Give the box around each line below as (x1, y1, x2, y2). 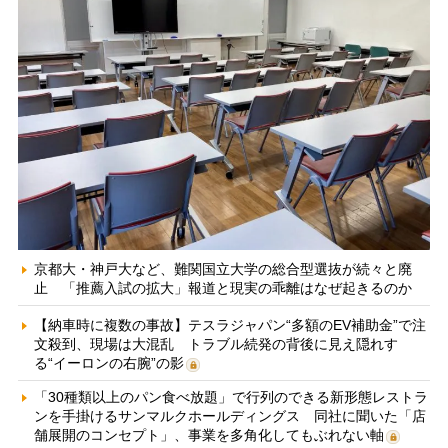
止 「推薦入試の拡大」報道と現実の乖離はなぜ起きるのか (33, 279, 412, 296)
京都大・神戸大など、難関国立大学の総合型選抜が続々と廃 (33, 260, 412, 277)
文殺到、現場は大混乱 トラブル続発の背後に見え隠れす (33, 335, 398, 352)
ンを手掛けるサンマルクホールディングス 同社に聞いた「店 (33, 407, 426, 424)
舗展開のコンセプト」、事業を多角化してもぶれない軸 (33, 426, 384, 443)
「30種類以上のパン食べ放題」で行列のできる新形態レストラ (33, 388, 428, 405)
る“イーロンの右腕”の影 (33, 354, 184, 371)
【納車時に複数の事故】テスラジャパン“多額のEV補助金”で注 (33, 316, 426, 333)
